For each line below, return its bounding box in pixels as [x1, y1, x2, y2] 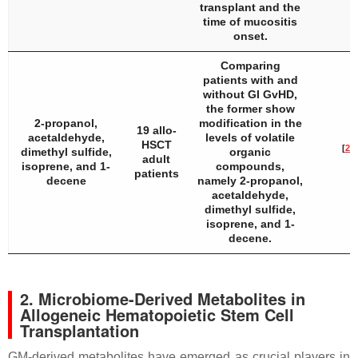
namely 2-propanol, [197, 174, 303, 187]
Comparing [220, 59, 280, 72]
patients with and [202, 74, 298, 86]
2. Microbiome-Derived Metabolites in [20, 287, 305, 310]
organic [229, 145, 271, 158]
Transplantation [20, 319, 139, 342]
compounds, [216, 160, 284, 173]
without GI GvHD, [203, 88, 297, 101]
